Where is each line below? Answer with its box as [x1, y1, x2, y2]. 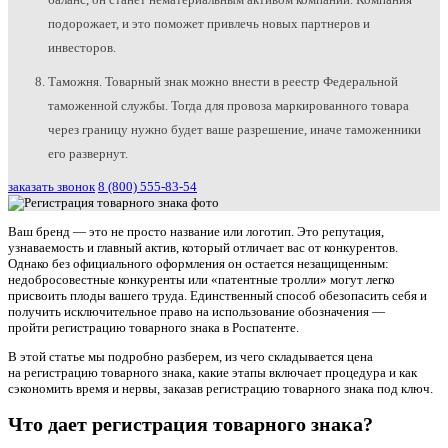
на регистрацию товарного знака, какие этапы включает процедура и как [8, 365, 417, 381]
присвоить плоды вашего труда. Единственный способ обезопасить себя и [8, 288, 427, 304]
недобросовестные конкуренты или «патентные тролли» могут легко [8, 272, 395, 288]
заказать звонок [8, 179, 95, 195]
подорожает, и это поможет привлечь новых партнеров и [48, 16, 370, 32]
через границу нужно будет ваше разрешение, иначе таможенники [48, 122, 421, 138]
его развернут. [48, 146, 128, 162]
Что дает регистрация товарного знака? [8, 413, 373, 435]
